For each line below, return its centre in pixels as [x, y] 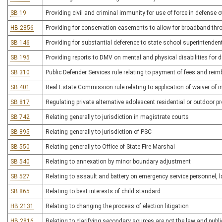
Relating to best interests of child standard [103, 191]
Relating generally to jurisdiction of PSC [99, 132]
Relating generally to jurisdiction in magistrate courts [117, 117]
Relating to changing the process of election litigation [117, 206]
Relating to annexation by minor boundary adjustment [118, 162]
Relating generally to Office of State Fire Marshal [110, 147]
